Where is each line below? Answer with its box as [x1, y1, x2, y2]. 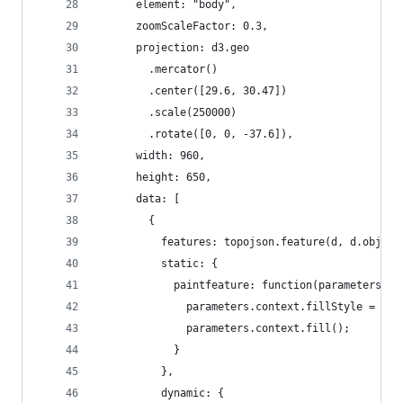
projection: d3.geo [98, 41, 249, 54]
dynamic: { [98, 387, 224, 399]
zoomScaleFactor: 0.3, [98, 20, 268, 32]
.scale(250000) [98, 106, 237, 119]
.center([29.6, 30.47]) [98, 85, 287, 97]
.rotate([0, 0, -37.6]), [98, 128, 293, 140]
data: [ [98, 193, 180, 205]
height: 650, [98, 171, 211, 184]
